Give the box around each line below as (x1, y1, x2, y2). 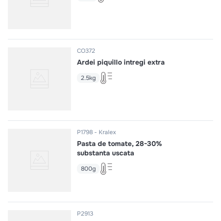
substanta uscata (77, 148, 134, 157)
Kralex (99, 128, 116, 136)
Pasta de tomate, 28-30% (77, 139, 162, 148)
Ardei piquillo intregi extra (77, 58, 165, 67)
